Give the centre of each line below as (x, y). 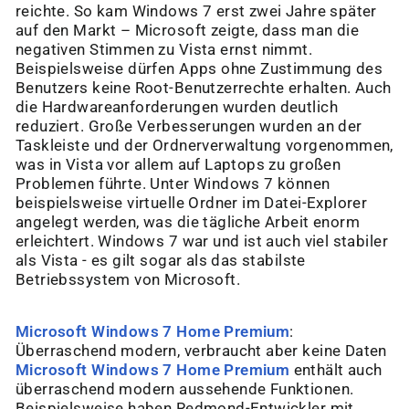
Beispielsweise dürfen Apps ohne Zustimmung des (199, 69)
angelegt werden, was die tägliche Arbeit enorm (188, 223)
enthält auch (336, 371)
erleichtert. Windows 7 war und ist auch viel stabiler (202, 242)
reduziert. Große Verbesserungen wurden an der (189, 127)
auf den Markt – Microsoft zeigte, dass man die (188, 31)
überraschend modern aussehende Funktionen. (185, 390)
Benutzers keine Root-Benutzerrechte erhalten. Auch (204, 89)
